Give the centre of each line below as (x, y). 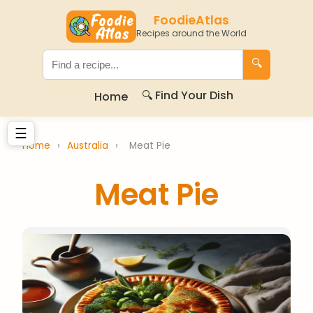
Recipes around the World (191, 33)
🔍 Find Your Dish (187, 95)
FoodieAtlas (191, 20)
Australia (89, 146)
